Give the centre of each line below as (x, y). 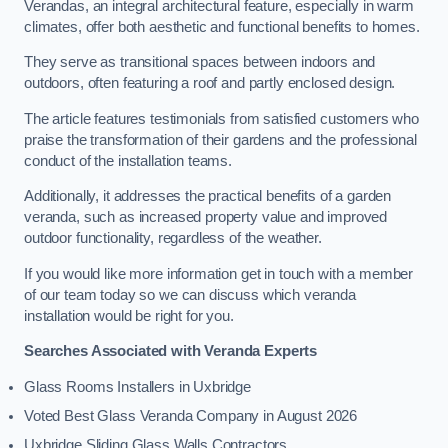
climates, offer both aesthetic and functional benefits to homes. (222, 26)
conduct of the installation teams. (128, 160)
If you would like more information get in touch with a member (219, 273)
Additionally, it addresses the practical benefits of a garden (208, 196)
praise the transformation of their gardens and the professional (220, 139)
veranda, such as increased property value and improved (206, 217)
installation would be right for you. (129, 315)
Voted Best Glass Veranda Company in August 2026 (191, 415)
